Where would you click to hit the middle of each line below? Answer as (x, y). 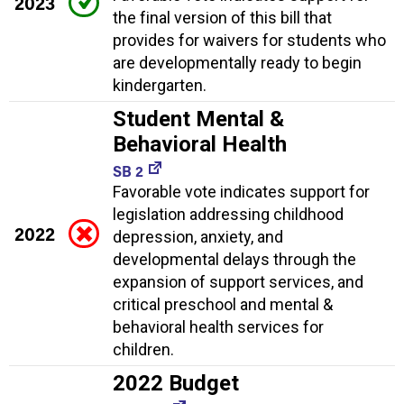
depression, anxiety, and (198, 236)
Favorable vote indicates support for (241, 191)
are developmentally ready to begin (237, 62)
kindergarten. (160, 85)
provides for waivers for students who (249, 40)
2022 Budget (176, 383)
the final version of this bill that (222, 17)
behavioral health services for (218, 326)
